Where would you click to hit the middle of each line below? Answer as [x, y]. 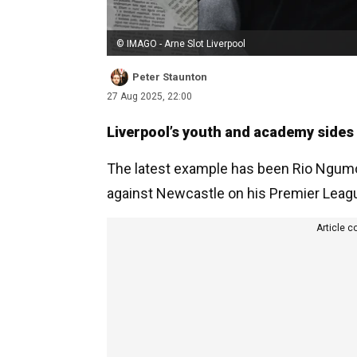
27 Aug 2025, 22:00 [149, 96]
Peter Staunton [170, 76]
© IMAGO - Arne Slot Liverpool [181, 43]
